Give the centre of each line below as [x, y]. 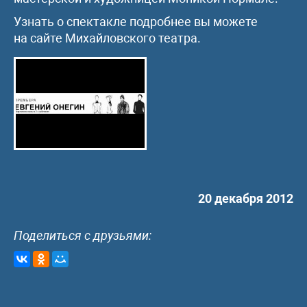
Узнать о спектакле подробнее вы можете [136, 22]
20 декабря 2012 [246, 198]
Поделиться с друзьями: [83, 235]
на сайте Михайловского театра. [107, 38]
